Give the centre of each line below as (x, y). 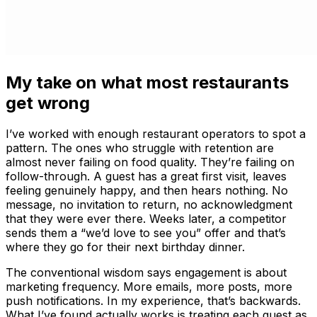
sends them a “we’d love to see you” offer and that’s (146, 233)
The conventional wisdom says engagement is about (146, 273)
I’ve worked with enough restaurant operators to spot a (156, 134)
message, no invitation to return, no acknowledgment (149, 205)
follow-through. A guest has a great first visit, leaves (146, 177)
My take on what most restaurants (147, 82)
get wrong (48, 103)
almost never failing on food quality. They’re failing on (150, 162)
